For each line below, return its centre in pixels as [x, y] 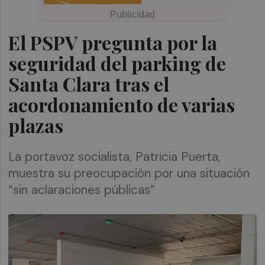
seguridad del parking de [117, 63]
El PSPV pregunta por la [113, 42]
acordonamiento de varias [122, 104]
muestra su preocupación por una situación [129, 173]
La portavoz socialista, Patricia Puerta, [115, 157]
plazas [36, 125]
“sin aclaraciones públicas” [82, 190]
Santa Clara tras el [89, 84]
